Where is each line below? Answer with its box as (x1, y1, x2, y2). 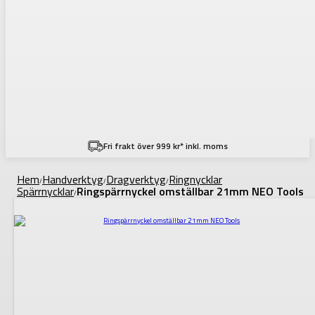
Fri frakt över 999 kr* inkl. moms (103, 139, 228, 153)
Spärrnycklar (17, 183, 74, 200)
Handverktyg (42, 171, 103, 188)
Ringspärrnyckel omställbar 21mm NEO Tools (77, 183, 304, 200)
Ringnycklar (169, 171, 222, 188)
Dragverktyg (106, 171, 166, 188)
